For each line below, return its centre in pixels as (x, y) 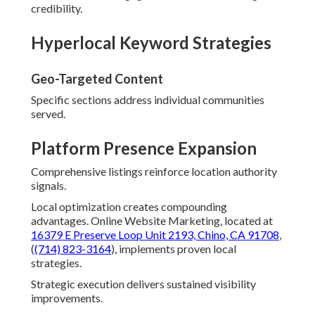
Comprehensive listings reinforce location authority (154, 172)
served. (48, 114)
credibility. (57, 8)
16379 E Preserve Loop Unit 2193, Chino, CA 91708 (155, 235)
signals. (49, 186)
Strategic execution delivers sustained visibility (143, 284)
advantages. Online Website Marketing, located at (152, 221)
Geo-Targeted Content (97, 79)
